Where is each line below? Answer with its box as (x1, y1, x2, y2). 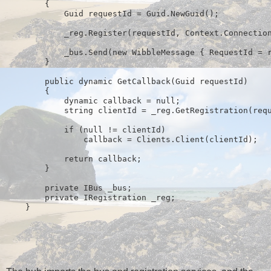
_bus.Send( (6, 47, 113, 57)
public (45, 76, 74, 86)
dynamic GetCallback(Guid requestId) (74, 76, 248, 86)
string (64, 105, 93, 115)
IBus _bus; (79, 183, 132, 192)
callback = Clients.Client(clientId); (6, 134, 258, 144)
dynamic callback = (6, 96, 156, 105)
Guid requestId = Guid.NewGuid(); (6, 8, 219, 18)
